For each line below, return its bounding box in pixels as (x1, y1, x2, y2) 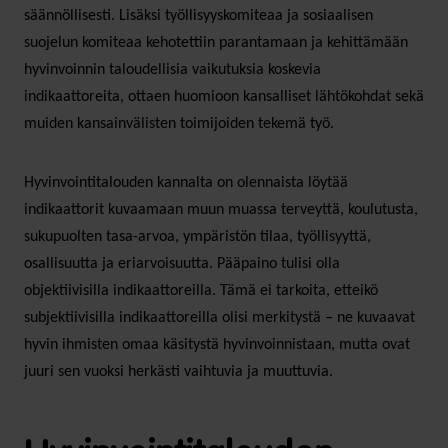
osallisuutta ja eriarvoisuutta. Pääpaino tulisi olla (24, 255, 340, 272)
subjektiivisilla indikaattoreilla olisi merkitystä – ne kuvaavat (24, 309, 415, 326)
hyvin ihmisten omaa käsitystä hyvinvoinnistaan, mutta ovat (24, 336, 410, 353)
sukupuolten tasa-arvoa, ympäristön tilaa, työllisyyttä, (24, 228, 371, 245)
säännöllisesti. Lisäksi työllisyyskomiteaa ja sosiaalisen (24, 7, 373, 24)
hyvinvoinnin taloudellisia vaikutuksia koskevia (24, 61, 321, 78)
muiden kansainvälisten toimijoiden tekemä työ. (24, 115, 334, 132)
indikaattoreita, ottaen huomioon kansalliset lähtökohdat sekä (24, 88, 424, 105)
